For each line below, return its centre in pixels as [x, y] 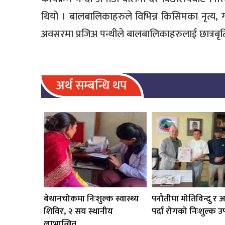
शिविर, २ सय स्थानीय [78, 211]
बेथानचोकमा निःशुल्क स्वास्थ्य [91, 198]
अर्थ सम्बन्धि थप [91, 85]
